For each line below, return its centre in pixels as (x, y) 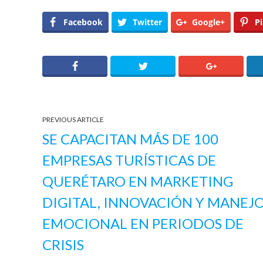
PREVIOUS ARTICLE (73, 119)
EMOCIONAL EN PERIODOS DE (143, 223)
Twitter (147, 22)
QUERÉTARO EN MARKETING (138, 181)
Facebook (83, 22)
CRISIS (63, 244)
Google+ (208, 22)
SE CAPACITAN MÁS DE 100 (130, 139)
